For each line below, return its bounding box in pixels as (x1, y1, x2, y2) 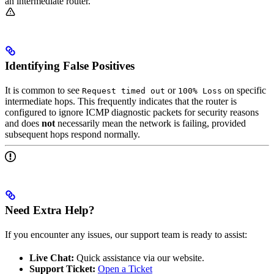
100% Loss (178, 86, 222, 96)
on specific (222, 85, 266, 96)
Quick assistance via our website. (74, 252, 204, 263)
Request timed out (82, 86, 165, 96)
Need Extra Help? (5, 203, 95, 217)
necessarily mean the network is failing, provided (55, 118, 246, 129)
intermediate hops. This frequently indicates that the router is (5, 96, 237, 107)
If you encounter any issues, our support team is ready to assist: (5, 229, 247, 240)
